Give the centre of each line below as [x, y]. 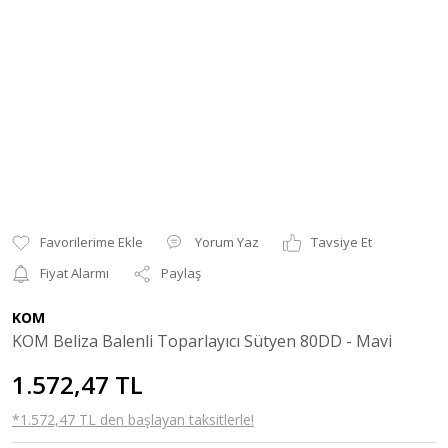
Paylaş [181, 273]
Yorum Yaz [227, 242]
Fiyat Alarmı [74, 273]
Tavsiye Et [341, 242]
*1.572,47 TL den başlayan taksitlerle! [133, 419]
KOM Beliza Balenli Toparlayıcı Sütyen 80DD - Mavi [202, 341]
